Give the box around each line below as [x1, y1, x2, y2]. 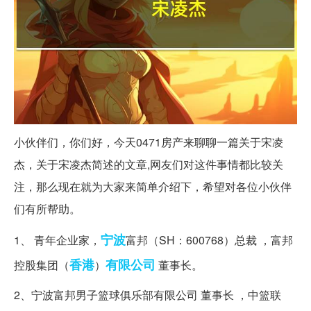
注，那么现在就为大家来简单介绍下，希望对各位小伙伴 [14, 178, 292, 194]
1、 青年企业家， [14, 231, 101, 248]
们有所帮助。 [14, 200, 81, 217]
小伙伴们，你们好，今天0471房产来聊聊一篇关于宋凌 [14, 133, 283, 150]
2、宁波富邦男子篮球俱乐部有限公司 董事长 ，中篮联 [14, 286, 281, 303]
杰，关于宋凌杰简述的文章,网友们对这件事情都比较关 [14, 155, 283, 172]
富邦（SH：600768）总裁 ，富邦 [126, 231, 293, 248]
